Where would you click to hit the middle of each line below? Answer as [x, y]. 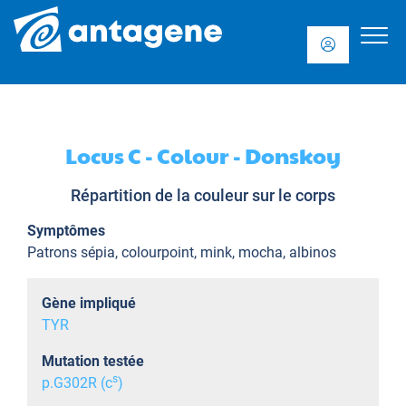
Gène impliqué [89, 303]
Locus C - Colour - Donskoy [203, 155]
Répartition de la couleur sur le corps [203, 195]
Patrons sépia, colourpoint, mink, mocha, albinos [182, 252]
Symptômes [66, 231]
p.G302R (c [77, 383]
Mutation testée [93, 361]
